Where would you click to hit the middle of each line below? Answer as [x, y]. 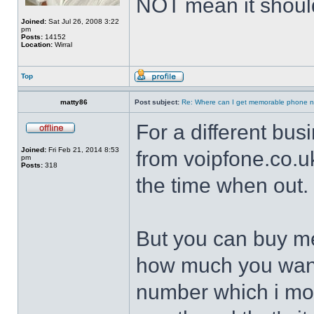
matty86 [74, 102]
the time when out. [222, 185]
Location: [37, 45]
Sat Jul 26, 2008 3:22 [83, 21]
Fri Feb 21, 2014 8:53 [83, 150]
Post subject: [157, 102]
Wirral [62, 45]
